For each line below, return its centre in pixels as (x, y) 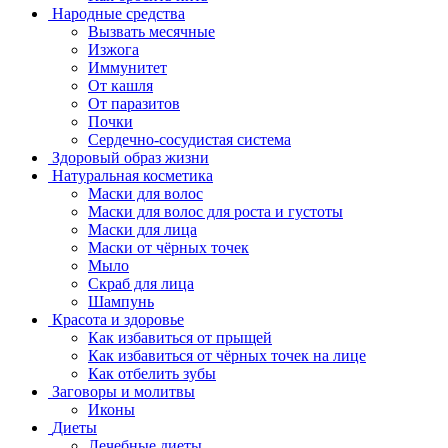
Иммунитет (127, 67)
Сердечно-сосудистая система (189, 139)
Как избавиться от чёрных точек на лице (227, 355)
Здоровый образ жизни (130, 157)
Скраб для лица (141, 283)
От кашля (120, 85)
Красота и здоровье (118, 319)
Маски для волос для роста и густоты (215, 211)
